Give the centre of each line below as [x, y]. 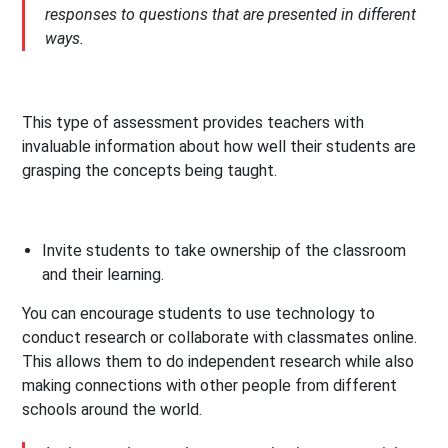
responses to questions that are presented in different [231, 15]
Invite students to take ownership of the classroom [224, 251]
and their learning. [103, 275]
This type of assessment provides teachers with [193, 123]
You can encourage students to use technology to [199, 314]
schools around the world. [112, 410]
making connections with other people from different [210, 386]
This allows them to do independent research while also [218, 362]
